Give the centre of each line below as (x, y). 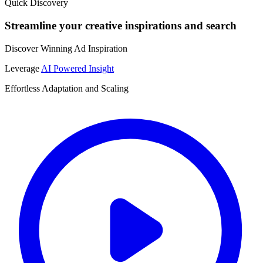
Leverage (23, 68)
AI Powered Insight (77, 68)
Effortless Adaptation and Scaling (67, 88)
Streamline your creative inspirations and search (121, 25)
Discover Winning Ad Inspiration (66, 48)
